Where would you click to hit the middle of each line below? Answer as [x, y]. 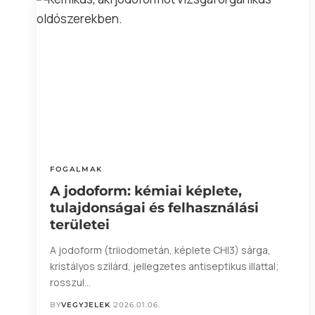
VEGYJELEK [86, 304]
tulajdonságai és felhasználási [155, 207]
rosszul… [71, 282]
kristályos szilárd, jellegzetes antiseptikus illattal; [165, 266]
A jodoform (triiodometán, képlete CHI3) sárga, [161, 250]
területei [80, 224]
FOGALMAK [77, 169]
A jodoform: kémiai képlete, [146, 191]
